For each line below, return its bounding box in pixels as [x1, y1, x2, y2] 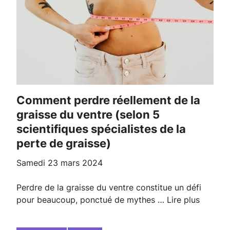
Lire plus [167, 195, 200, 205]
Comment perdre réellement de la [16, 93, 25, 107]
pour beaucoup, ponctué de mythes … [16, 195, 167, 205]
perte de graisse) [16, 137, 111, 150]
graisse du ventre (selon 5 [16, 108, 160, 122]
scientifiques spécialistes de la [16, 122, 186, 136]
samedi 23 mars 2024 [22, 158, 103, 168]
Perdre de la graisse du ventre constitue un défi [16, 182, 201, 193]
